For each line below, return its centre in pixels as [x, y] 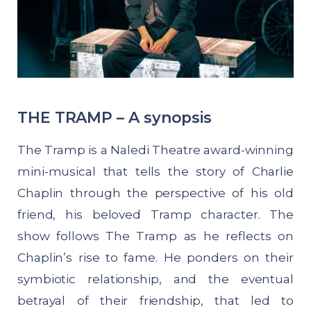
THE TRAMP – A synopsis [115, 117]
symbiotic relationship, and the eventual [155, 279]
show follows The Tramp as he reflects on [155, 236]
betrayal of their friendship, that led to [155, 301]
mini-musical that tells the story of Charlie [155, 172]
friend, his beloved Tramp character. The [155, 215]
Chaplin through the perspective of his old [155, 193]
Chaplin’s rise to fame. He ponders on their [155, 258]
